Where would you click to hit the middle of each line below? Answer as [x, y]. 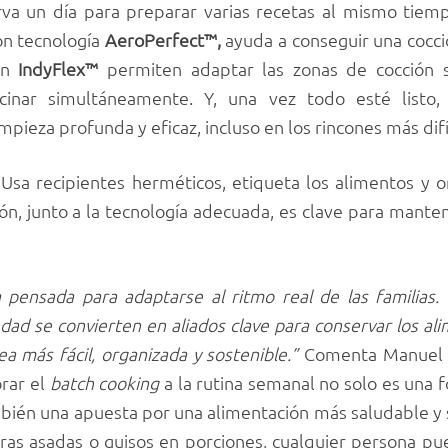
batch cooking [104, 382]
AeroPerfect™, [165, 39]
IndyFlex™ [58, 68]
